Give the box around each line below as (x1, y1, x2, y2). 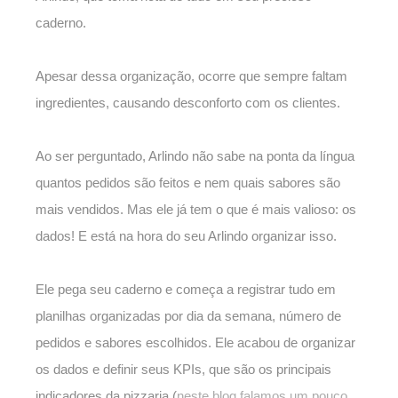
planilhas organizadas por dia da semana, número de (36, 308, 341, 324)
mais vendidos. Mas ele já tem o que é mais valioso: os (36, 202, 356, 218)
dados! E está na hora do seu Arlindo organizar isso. (36, 228, 337, 244)
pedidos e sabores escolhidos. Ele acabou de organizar (36, 335, 355, 351)
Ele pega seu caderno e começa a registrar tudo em (36, 282, 336, 298)
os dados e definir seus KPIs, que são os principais (36, 362, 331, 378)
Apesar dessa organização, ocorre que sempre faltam (36, 68, 347, 84)
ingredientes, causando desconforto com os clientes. (36, 95, 340, 111)
